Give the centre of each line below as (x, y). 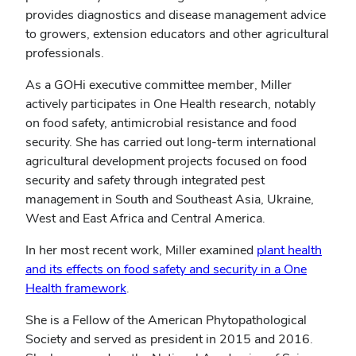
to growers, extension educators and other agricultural (177, 34)
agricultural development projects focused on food (166, 161)
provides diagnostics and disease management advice (176, 15)
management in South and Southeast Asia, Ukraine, (170, 199)
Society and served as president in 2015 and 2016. (169, 339)
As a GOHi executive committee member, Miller (159, 85)
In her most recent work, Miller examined (141, 250)
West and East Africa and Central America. (145, 218)
